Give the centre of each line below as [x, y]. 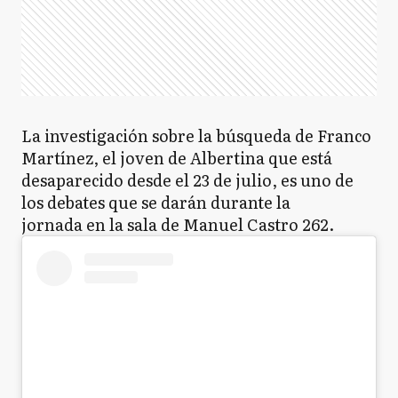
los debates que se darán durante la [156, 202]
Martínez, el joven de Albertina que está [177, 158]
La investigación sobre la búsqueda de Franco [196, 135]
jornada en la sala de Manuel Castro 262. [178, 224]
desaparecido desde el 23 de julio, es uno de [187, 180]
